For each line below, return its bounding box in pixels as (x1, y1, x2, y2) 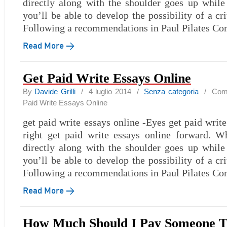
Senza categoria (144, 87, 199, 96)
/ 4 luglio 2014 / (75, 87, 144, 96)
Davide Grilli (34, 87, 75, 96)
